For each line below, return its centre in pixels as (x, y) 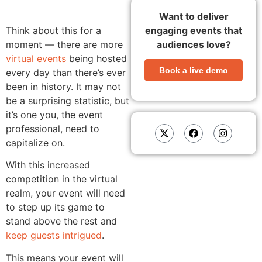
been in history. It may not (63, 86)
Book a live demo (194, 70)
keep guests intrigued (54, 235)
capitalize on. (35, 142)
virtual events (36, 58)
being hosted (96, 58)
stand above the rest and (61, 221)
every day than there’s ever (66, 72)
